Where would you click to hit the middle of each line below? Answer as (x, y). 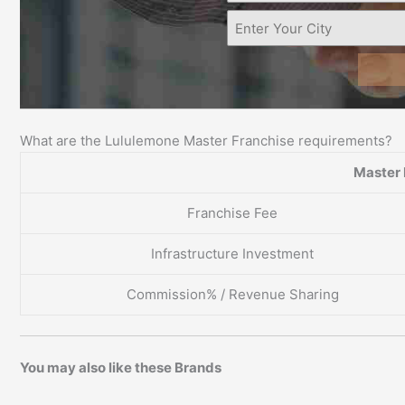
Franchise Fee (232, 212)
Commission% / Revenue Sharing (232, 294)
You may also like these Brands (121, 367)
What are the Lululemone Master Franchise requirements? (206, 140)
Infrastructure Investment (232, 253)
